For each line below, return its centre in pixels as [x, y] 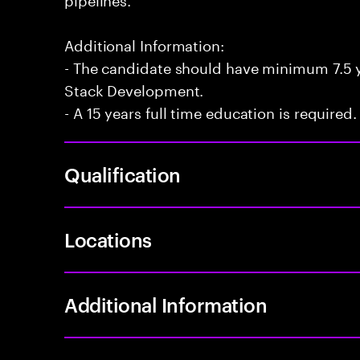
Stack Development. [134, 88]
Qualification [123, 174]
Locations [108, 239]
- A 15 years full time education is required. [211, 111]
